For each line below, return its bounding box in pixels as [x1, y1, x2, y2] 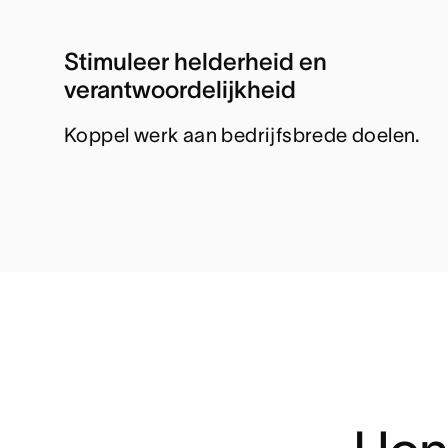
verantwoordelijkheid [64, 76, 296, 104]
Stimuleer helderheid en [64, 48, 327, 76]
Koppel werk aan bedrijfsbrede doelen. [64, 124, 421, 147]
